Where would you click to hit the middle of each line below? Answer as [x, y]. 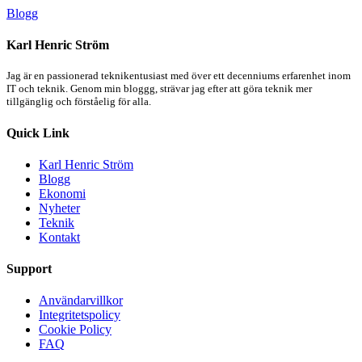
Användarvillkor [81, 301]
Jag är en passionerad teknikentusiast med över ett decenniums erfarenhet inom [179, 76]
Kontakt [59, 237]
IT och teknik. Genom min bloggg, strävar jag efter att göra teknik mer [159, 89]
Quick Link [38, 133]
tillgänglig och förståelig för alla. [79, 102]
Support [29, 269]
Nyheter [59, 208]
